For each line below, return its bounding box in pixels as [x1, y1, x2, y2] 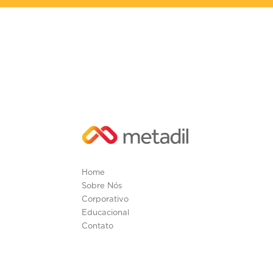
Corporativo [82, 195, 129, 204]
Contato [82, 222, 114, 230]
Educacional [82, 208, 130, 217]
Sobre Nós [82, 182, 122, 190]
